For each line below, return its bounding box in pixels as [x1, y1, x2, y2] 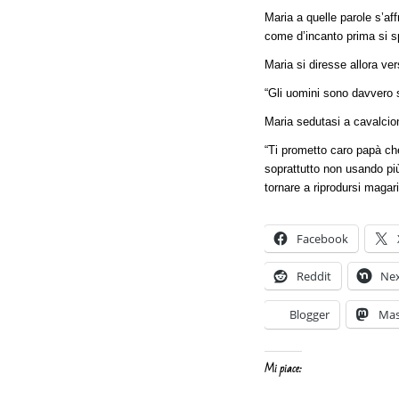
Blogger [289, 306, 330, 323]
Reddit [297, 268, 331, 285]
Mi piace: [265, 358, 302, 380]
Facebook [297, 231, 348, 248]
